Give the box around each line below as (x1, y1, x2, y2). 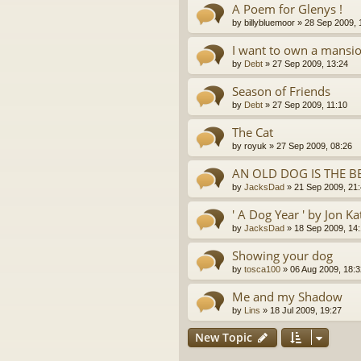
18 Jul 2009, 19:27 (270, 305, 342, 315)
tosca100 (244, 263, 280, 274)
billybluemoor (244, 17, 295, 27)
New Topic (195, 329, 252, 345)
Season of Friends (232, 82, 330, 99)
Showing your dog (232, 247, 333, 263)
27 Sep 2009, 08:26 (276, 140, 352, 151)
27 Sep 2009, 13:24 (272, 58, 348, 68)
